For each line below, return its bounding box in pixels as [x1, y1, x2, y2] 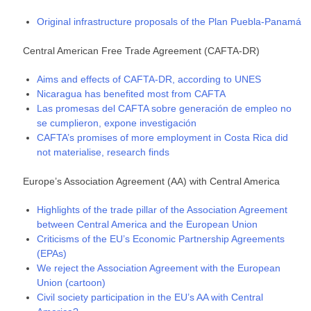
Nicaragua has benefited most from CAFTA [37, 88, 226, 100]
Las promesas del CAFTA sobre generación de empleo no [37, 103, 292, 115]
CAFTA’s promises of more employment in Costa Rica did [37, 132, 289, 144]
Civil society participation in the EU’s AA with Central [37, 292, 264, 303]
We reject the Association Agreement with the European [37, 262, 281, 274]
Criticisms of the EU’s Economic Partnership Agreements [37, 233, 285, 245]
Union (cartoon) [37, 277, 106, 289]
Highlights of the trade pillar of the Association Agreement [37, 204, 288, 216]
